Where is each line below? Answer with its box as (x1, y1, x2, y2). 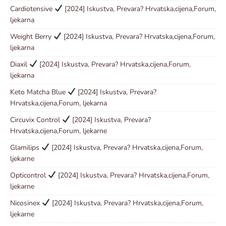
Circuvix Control (10, 115, 62, 125)
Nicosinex (10, 198, 42, 208)
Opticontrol (10, 170, 48, 180)
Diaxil (10, 59, 29, 69)
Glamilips (10, 142, 41, 152)
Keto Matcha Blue (10, 87, 68, 97)
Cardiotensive (10, 4, 54, 14)
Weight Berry (10, 31, 53, 41)
